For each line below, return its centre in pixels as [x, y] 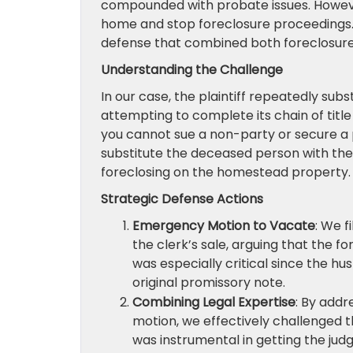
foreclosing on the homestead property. [226, 172]
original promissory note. [209, 282]
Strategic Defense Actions [182, 199]
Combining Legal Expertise [214, 302]
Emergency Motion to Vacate [224, 226]
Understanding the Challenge [192, 70]
